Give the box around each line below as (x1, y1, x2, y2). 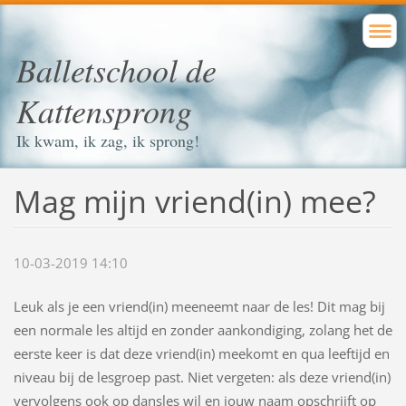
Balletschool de (16, 47, 217, 92)
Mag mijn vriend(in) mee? (13, 179, 376, 222)
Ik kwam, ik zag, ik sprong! (16, 130, 199, 151)
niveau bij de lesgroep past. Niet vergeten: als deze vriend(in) (13, 368, 391, 387)
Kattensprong (16, 88, 192, 132)
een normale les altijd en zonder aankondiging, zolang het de (13, 321, 392, 340)
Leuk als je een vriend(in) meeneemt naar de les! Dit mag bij (13, 297, 385, 316)
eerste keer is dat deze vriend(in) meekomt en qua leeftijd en (13, 344, 390, 363)
